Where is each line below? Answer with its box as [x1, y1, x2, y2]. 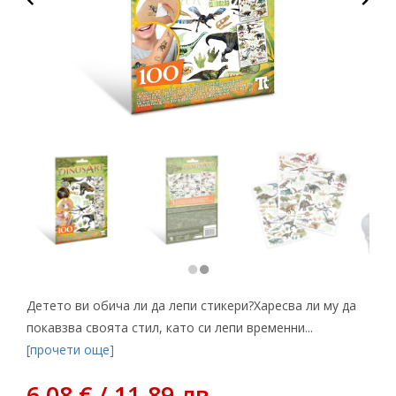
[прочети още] [27, 341, 114, 359]
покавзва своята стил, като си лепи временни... [27, 319, 313, 337]
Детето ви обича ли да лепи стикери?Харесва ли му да [27, 297, 356, 315]
